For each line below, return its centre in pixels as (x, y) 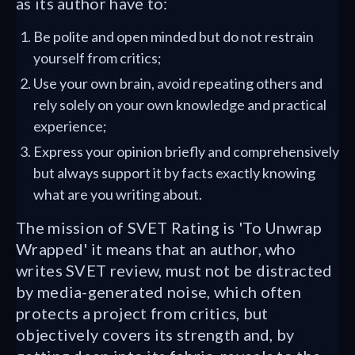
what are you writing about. (118, 194)
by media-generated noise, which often (159, 292)
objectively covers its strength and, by (155, 334)
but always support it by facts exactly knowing (174, 173)
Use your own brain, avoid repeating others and (178, 83)
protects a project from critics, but (142, 313)
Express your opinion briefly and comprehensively (186, 151)
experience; (70, 126)
